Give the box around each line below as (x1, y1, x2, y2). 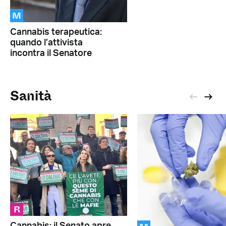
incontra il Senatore (10, 49, 92, 59)
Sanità (10, 86, 51, 105)
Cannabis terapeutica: (10, 28, 102, 37)
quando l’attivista (10, 38, 83, 48)
